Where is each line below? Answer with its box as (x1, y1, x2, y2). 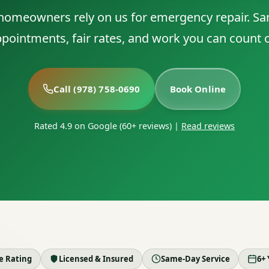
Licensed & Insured (59, 253, 134, 265)
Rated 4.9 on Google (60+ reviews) (34, 120, 174, 132)
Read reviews (181, 120, 235, 132)
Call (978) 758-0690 (53, 82, 141, 95)
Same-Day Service (160, 253, 230, 265)
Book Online (169, 82, 226, 95)
